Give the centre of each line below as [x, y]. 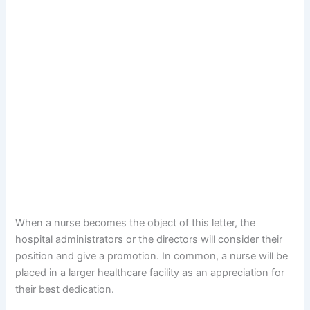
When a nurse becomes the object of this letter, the [136, 223]
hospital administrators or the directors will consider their [149, 240]
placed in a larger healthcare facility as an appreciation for [150, 273]
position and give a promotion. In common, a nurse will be [152, 256]
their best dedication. [65, 290]
